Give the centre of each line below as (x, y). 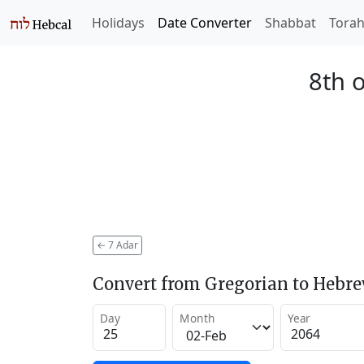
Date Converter (205, 23)
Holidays (118, 23)
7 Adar (122, 245)
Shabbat (290, 23)
